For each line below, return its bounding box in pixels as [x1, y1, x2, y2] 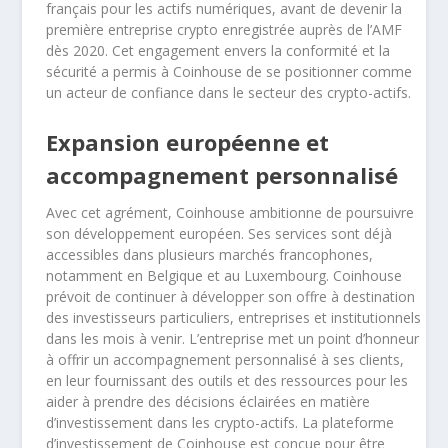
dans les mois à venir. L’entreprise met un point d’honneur [46, 328, 420, 348]
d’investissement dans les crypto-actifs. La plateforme [46, 412, 395, 432]
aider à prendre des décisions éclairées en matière [46, 391, 371, 411]
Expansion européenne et [46, 126, 330, 157]
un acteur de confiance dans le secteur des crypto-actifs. [46, 83, 412, 103]
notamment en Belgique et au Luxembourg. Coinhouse [46, 265, 403, 285]
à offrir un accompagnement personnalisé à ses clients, [46, 349, 405, 369]
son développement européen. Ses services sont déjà [46, 223, 393, 243]
